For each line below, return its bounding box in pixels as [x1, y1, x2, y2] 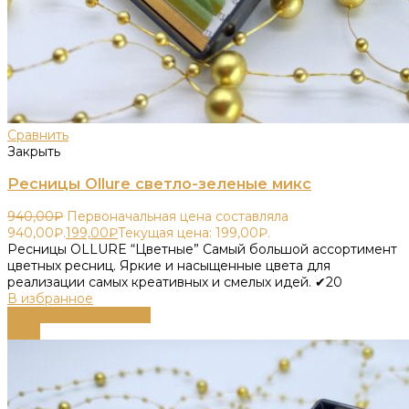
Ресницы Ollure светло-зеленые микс [7, 174, 311, 194]
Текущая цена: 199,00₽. [118, 224, 270, 241]
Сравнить [7, 126, 68, 143]
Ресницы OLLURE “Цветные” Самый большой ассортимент [7, 240, 397, 257]
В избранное [7, 289, 93, 307]
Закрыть [7, 142, 60, 160]
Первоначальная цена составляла [67, 207, 288, 225]
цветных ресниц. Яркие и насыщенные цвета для [7, 257, 330, 274]
